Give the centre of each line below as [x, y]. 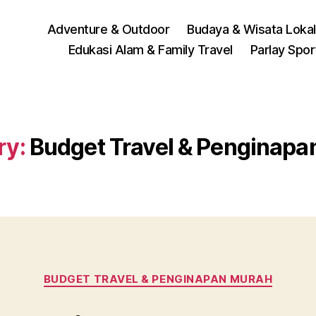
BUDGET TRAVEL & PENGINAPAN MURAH [158, 279]
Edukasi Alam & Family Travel [150, 49]
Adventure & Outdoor [108, 29]
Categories [189, 273]
